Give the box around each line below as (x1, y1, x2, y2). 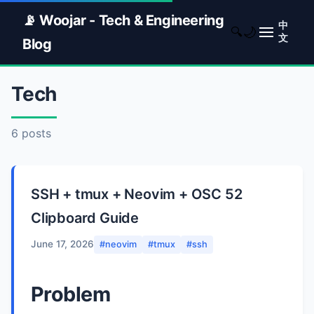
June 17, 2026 (31, 238, 94, 250)
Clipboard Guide (31, 210, 139, 226)
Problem (31, 281, 110, 306)
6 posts (11, 126, 51, 140)
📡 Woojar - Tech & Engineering (22, 12, 224, 29)
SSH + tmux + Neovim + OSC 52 (31, 186, 243, 203)
